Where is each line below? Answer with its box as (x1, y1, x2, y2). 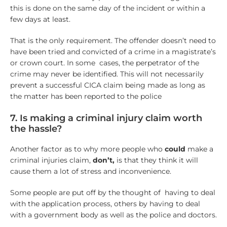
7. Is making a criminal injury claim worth (10, 112, 202, 124)
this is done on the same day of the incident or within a (10, 4, 205, 13)
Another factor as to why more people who (10, 144, 165, 154)
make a (185, 144, 213, 154)
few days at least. (10, 15, 70, 24)
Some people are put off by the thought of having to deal (10, 187, 215, 197)
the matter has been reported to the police (10, 92, 162, 101)
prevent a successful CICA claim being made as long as (10, 81, 205, 90)
